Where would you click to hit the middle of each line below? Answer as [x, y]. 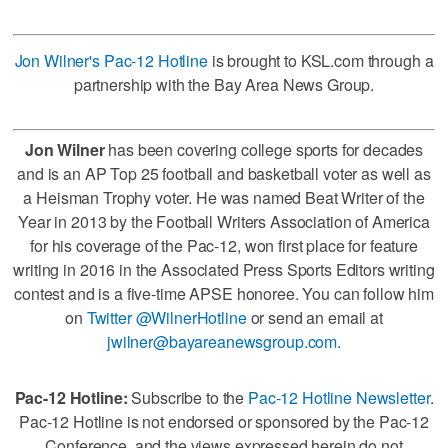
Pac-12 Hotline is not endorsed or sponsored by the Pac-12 [224, 421]
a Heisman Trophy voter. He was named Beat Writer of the [224, 197]
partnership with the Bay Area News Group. [224, 84]
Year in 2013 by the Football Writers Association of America [224, 221]
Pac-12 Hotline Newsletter [339, 397]
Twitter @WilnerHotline [166, 317]
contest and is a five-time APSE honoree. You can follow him [224, 293]
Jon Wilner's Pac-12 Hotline [111, 60]
